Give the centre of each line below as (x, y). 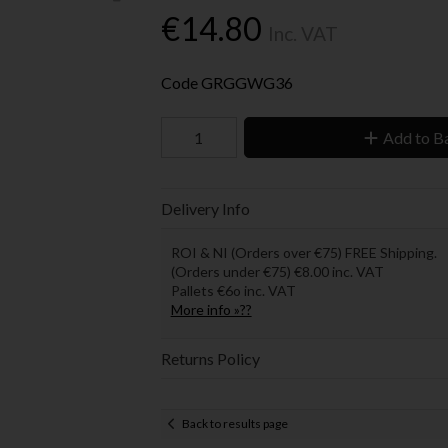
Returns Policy (210, 358)
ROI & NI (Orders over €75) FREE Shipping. (303, 252)
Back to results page (234, 424)
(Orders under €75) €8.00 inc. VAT (277, 271)
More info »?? (211, 309)
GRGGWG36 (246, 82)
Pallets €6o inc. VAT (233, 290)
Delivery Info (205, 208)
